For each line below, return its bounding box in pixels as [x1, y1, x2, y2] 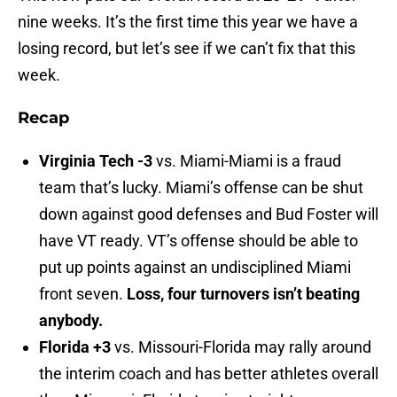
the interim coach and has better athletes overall [39, 364, 378, 384]
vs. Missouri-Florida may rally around [111, 338, 371, 357]
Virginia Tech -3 [39, 152, 152, 171]
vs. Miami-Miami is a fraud [152, 152, 341, 171]
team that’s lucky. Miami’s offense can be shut [39, 178, 363, 198]
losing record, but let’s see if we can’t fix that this [18, 39, 355, 58]
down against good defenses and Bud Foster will [39, 205, 378, 224]
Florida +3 [39, 338, 111, 357]
